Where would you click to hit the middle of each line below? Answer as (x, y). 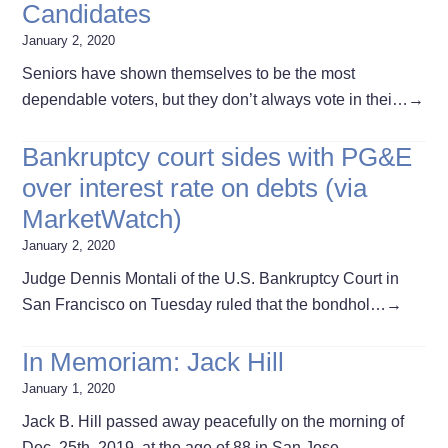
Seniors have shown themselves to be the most (189, 73)
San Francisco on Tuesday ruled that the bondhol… (204, 304)
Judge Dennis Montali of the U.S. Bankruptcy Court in (211, 278)
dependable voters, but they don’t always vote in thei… (215, 99)
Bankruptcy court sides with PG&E (217, 156)
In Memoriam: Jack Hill (153, 361)
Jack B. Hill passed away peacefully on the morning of (213, 421)
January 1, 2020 (69, 388)
